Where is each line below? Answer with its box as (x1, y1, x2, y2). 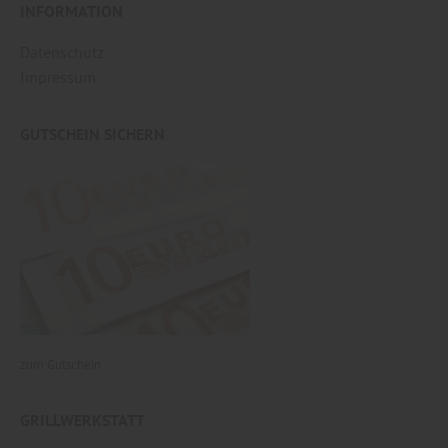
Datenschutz (20, 41, 104, 62)
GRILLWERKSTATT (20, 410, 145, 432)
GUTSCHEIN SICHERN (20, 123, 165, 145)
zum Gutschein (20, 356, 101, 373)
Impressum (20, 66, 96, 87)
